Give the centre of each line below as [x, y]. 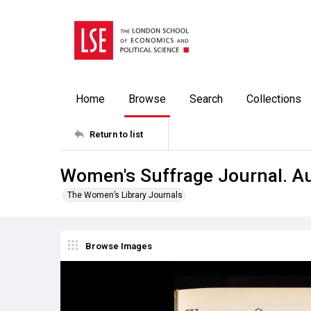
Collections [274, 99]
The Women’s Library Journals [125, 195]
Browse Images [119, 246]
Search [206, 99]
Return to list [116, 134]
